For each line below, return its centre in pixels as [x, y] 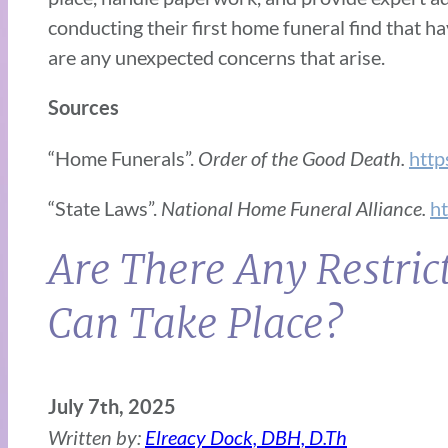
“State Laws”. [104, 208]
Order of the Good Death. [303, 158]
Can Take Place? [196, 324]
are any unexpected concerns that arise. [216, 57]
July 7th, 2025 [112, 407]
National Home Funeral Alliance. [295, 208]
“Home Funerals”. [123, 158]
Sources [83, 108]
